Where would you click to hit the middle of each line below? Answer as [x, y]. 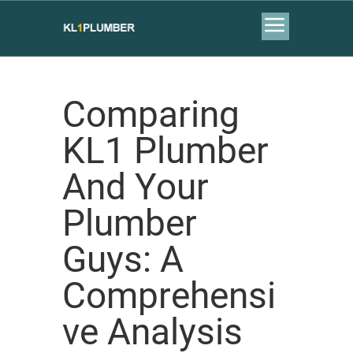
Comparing [151, 114]
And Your [136, 187]
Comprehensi [169, 295]
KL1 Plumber [165, 150]
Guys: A [123, 259]
